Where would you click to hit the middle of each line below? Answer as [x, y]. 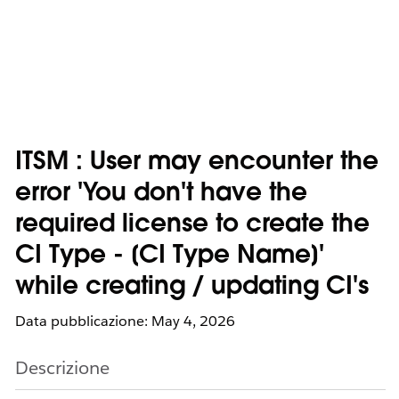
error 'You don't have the [161, 194]
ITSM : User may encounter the [197, 163]
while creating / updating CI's [192, 288]
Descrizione [62, 368]
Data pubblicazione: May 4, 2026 [125, 321]
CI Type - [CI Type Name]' [170, 256]
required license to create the [192, 225]
